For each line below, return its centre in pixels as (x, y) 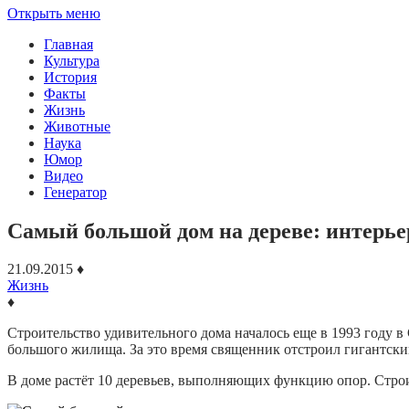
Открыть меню (54, 13)
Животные (77, 126)
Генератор (75, 192)
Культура (72, 60)
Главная (68, 44)
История (70, 77)
